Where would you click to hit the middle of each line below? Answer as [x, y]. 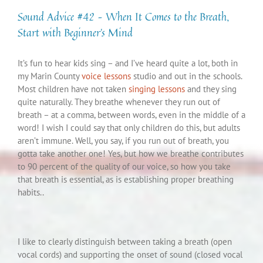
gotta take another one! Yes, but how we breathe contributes [131, 154]
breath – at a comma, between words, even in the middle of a [131, 115]
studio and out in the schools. [186, 76]
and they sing [211, 89]
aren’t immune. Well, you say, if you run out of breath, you [123, 141]
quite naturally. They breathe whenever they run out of [119, 102]
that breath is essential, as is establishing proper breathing [126, 180]
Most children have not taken [73, 89]
